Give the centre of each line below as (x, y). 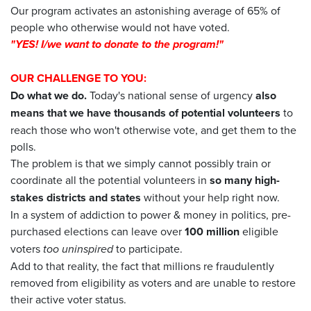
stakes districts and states (76, 197)
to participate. (148, 248)
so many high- (243, 180)
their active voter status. (70, 299)
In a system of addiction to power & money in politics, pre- (151, 214)
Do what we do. (49, 95)
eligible (259, 231)
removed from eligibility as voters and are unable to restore (153, 282)
